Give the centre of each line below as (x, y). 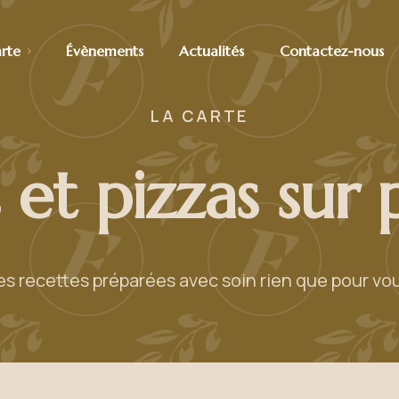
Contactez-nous (331, 51)
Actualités (211, 51)
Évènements (104, 51)
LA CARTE (199, 116)
